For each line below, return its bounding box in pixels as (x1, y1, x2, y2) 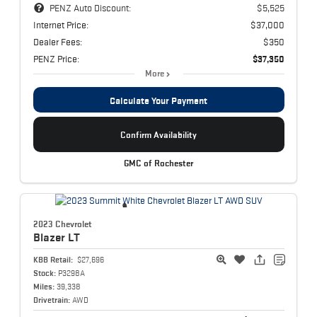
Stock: (33, 268, 56, 277)
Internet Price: (33, 19, 88, 31)
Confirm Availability (120, 129, 197, 140)
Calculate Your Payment (110, 95, 207, 107)
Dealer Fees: (33, 36, 82, 48)
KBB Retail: (33, 255, 73, 264)
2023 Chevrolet (33, 219, 92, 229)
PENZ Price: (33, 53, 79, 65)
